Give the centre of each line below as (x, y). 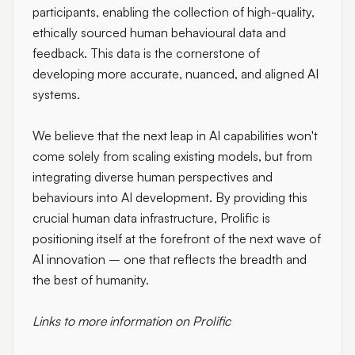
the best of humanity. (91, 280)
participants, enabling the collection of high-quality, (174, 12)
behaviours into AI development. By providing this (170, 197)
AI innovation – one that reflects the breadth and (170, 259)
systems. (56, 94)
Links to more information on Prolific (132, 321)
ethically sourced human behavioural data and (159, 32)
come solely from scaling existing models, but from (172, 156)
